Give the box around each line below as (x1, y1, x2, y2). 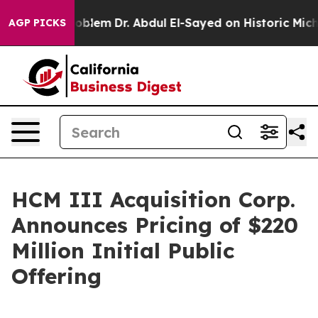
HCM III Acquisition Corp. (11, 186, 295, 213)
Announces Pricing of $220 (11, 212, 298, 238)
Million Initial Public (11, 237, 234, 264)
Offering (11, 263, 102, 290)
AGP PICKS (9, 16, 66, 29)
